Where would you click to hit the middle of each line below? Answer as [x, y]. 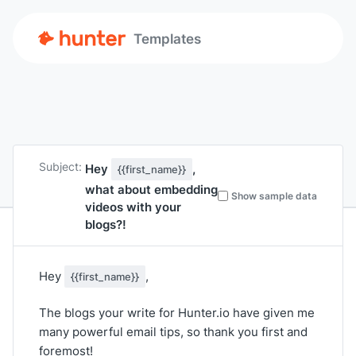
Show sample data [274, 195]
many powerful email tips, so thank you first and [173, 332]
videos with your [133, 207]
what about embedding [151, 189]
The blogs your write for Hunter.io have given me [177, 313]
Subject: [60, 166]
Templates [167, 38]
